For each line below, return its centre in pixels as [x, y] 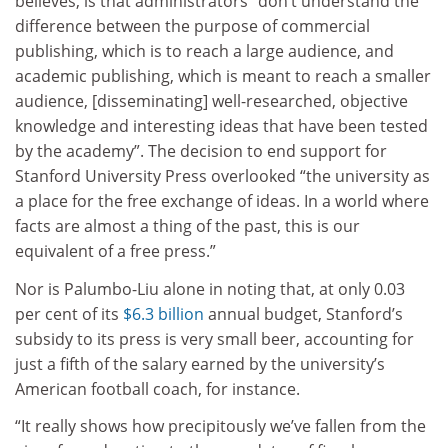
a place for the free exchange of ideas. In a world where [222, 201]
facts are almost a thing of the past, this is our [187, 226]
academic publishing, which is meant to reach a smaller [223, 76]
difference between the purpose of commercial [192, 26]
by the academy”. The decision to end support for [201, 151]
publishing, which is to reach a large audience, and [204, 51]
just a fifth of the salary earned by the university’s [200, 363]
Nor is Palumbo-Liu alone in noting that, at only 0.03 [210, 288]
